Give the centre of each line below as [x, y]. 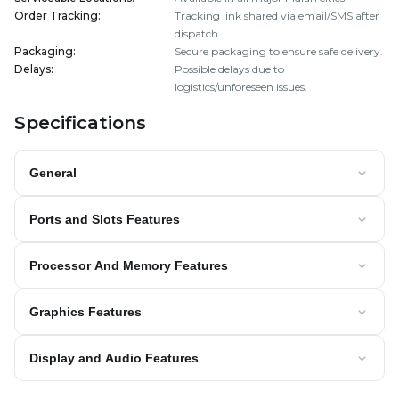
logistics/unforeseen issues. [241, 87]
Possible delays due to [229, 69]
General [53, 173]
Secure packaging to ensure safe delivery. [279, 51]
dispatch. [198, 33]
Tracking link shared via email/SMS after [277, 16]
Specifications [80, 123]
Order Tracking [56, 16]
